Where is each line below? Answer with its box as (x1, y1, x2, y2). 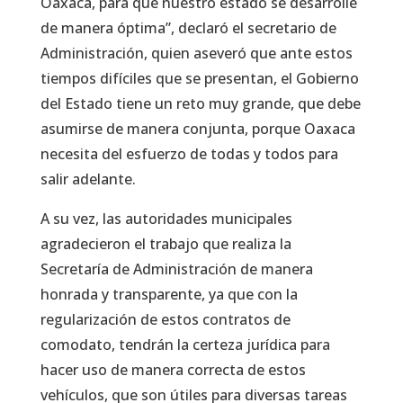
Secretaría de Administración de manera (40, 258, 313, 279)
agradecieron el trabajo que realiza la (40, 233, 291, 254)
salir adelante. (40, 168, 136, 189)
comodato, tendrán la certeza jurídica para (40, 334, 330, 354)
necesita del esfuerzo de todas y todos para (40, 143, 338, 164)
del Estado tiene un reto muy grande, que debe (40, 93, 361, 113)
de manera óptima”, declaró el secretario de (40, 17, 336, 38)
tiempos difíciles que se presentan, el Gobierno (40, 67, 359, 88)
